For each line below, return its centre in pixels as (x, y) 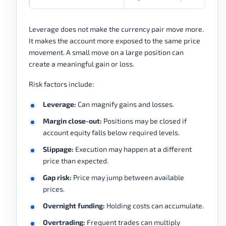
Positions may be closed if (144, 121)
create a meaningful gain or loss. (81, 64)
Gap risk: (57, 178)
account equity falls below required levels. (111, 133)
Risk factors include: (61, 84)
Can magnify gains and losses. (125, 104)
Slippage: (58, 149)
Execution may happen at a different (133, 149)
